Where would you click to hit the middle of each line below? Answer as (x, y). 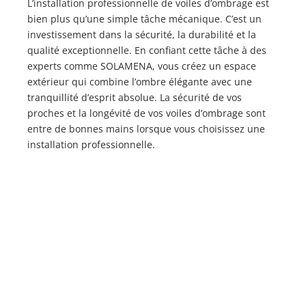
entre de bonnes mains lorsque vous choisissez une (146, 129)
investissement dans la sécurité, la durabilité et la (142, 35)
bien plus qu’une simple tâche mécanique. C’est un (144, 19)
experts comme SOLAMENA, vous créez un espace (142, 66)
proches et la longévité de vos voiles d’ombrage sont (147, 113)
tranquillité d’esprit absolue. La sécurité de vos (135, 98)
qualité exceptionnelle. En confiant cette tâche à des (147, 51)
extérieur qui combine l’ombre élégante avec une (140, 82)
